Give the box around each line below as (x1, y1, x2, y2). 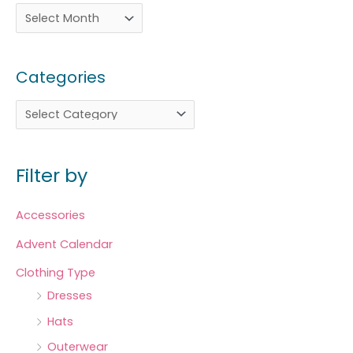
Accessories (16, 206, 85, 223)
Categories (16, 65, 106, 88)
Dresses (47, 288, 92, 304)
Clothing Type (16, 265, 95, 281)
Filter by (16, 162, 87, 189)
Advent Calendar (16, 236, 113, 252)
